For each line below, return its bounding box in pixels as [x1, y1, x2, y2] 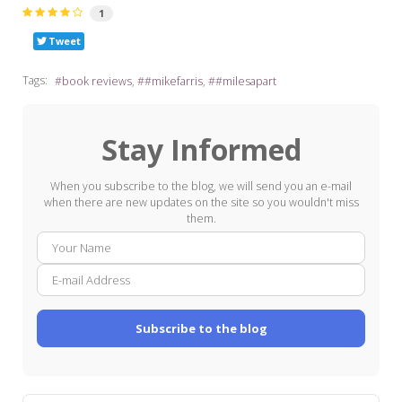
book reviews [62, 73, 132, 89]
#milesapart [215, 73, 276, 89]
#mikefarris [144, 73, 203, 89]
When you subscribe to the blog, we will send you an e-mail [50, 178, 352, 194]
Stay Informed [100, 129, 301, 169]
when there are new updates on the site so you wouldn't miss [43, 194, 359, 210]
